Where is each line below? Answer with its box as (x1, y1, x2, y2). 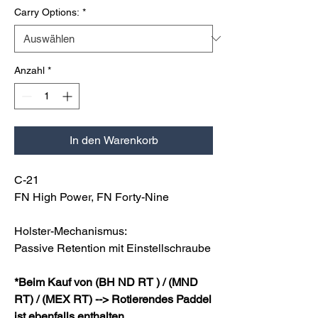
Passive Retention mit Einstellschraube (14, 241, 211, 255)
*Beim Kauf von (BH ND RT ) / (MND (14, 275, 198, 289)
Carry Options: (14, 6, 79, 18)
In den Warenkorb (69, 133, 158, 147)
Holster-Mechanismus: (14, 224, 127, 238)
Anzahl (14, 64, 45, 76)
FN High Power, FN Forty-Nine (14, 190, 169, 204)
